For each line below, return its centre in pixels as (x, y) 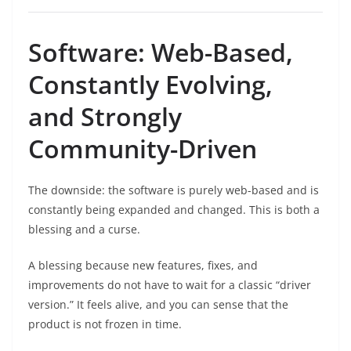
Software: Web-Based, (161, 52)
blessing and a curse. (84, 229)
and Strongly (105, 116)
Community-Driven (143, 148)
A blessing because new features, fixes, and (143, 265)
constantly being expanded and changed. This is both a (174, 209)
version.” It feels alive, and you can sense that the (158, 304)
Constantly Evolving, (150, 84)
